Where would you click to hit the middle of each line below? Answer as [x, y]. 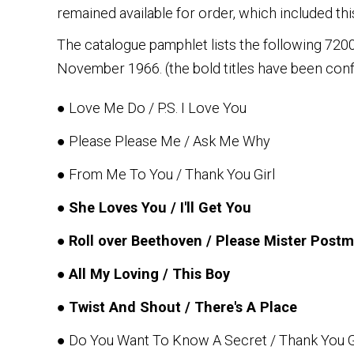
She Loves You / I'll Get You [160, 207]
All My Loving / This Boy [149, 273]
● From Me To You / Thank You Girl [166, 174]
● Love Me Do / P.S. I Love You [152, 107]
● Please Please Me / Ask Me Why [164, 141]
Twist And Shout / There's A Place [183, 307]
